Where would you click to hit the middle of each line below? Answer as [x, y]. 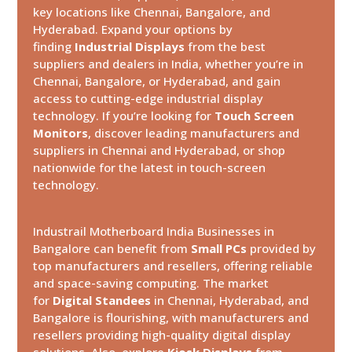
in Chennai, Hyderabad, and [232, 300]
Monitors [61, 132]
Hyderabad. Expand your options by [133, 29]
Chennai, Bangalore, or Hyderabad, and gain [157, 81]
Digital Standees [102, 300]
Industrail [60, 231]
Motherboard [128, 231]
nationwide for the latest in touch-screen [150, 167]
